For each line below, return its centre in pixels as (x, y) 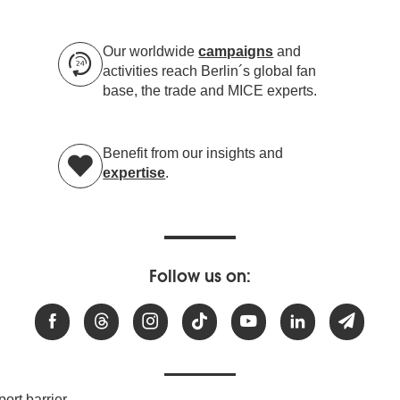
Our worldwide (151, 51)
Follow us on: (200, 277)
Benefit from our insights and (193, 153)
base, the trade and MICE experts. (210, 90)
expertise (134, 172)
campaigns (236, 51)
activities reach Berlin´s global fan (210, 71)
